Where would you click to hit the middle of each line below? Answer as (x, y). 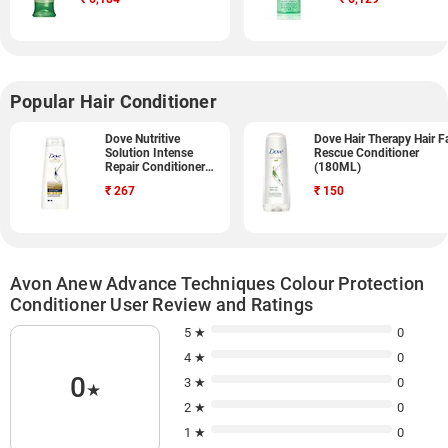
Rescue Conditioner (367, 153)
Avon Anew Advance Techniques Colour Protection (217, 283)
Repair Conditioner (155, 167)
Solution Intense (149, 153)
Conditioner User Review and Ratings (161, 304)
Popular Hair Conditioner (113, 101)
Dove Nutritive (142, 139)
